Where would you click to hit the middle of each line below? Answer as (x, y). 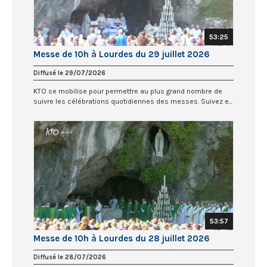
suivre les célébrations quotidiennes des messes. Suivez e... (133, 102)
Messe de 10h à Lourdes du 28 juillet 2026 (122, 239)
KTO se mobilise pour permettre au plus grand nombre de (128, 91)
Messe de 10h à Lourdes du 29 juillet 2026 (122, 55)
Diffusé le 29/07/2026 (69, 73)
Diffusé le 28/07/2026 (70, 257)
